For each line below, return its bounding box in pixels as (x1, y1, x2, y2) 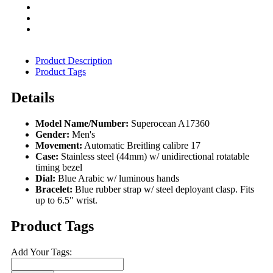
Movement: (35, 140, 82, 151)
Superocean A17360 (131, 118, 210, 129)
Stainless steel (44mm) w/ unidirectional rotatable (61, 151, 249, 162)
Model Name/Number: (35, 118, 129, 129)
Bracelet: (35, 184, 73, 195)
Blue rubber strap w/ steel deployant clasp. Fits (75, 184, 254, 195)
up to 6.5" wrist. (35, 195, 97, 206)
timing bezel (35, 162, 82, 173)
